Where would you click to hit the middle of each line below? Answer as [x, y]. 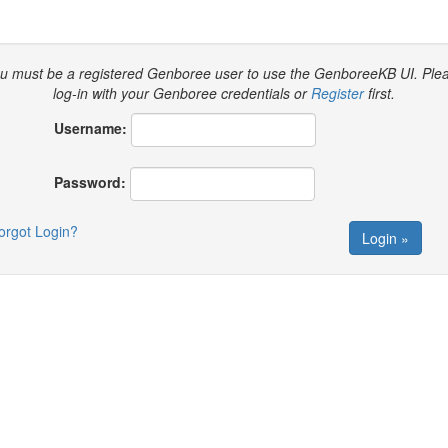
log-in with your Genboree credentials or [182, 93]
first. [379, 93]
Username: [90, 128]
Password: [90, 182]
